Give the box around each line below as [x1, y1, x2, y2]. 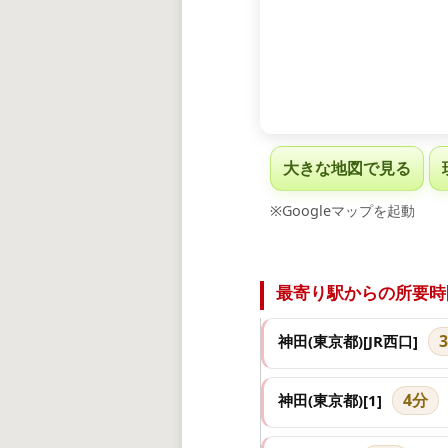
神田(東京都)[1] [278, 390, 382, 411]
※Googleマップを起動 [270, 201, 415, 221]
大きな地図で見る [283, 157, 411, 180]
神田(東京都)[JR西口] [278, 331, 418, 352]
